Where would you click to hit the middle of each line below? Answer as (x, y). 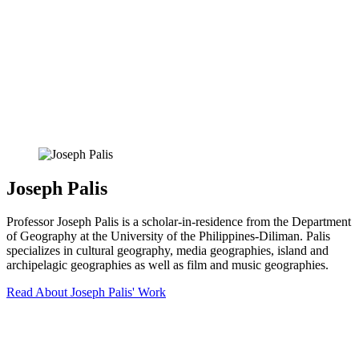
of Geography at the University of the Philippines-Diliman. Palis (168, 236)
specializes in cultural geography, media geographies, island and (167, 251)
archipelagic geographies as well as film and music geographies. (169, 265)
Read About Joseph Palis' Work (86, 292)
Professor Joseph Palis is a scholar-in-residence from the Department (179, 222)
